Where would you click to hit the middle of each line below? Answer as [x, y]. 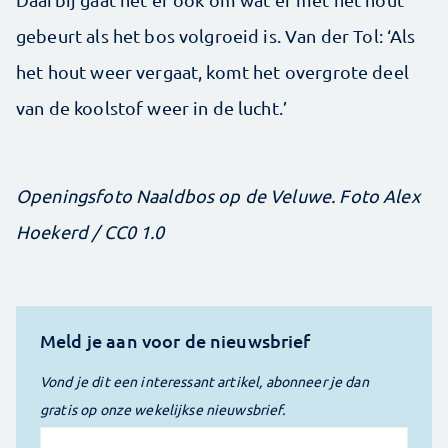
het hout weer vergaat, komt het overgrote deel [212, 72]
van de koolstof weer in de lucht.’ [152, 108]
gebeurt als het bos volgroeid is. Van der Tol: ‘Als [216, 36]
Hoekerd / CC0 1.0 [90, 232]
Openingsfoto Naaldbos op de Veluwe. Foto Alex [218, 196]
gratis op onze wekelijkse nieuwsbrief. [162, 409]
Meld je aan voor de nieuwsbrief [175, 341]
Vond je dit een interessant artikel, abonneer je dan [204, 381]
